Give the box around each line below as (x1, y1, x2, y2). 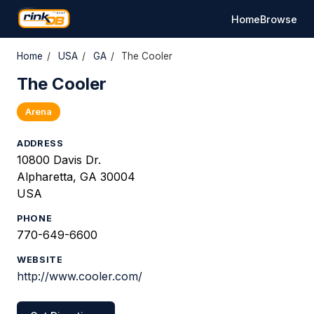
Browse (260, 13, 297, 25)
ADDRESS (17, 138, 64, 149)
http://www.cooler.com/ (17, 269, 142, 283)
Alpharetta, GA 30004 (17, 170, 135, 184)
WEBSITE (17, 254, 63, 265)
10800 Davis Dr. (17, 153, 101, 167)
